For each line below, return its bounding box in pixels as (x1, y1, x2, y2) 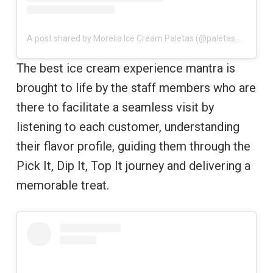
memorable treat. (16, 178, 112, 193)
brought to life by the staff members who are (16, 80, 256, 96)
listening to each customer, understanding (16, 119, 239, 135)
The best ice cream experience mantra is (16, 61, 235, 76)
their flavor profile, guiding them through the (16, 139, 250, 154)
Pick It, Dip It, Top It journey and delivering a (16, 158, 250, 174)
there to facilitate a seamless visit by (16, 100, 214, 115)
